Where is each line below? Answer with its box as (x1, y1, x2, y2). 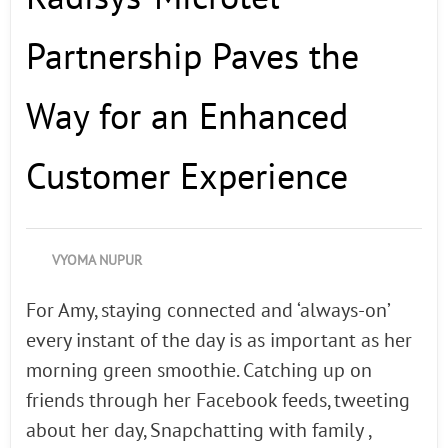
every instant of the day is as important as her (26, 329, 412, 353)
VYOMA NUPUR (52, 252, 142, 269)
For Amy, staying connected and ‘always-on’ (26, 299, 389, 323)
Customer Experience (26, 157, 348, 199)
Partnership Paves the (26, 37, 359, 79)
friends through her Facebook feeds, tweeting (26, 389, 410, 413)
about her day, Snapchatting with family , (26, 419, 370, 443)
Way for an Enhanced (26, 97, 348, 139)
